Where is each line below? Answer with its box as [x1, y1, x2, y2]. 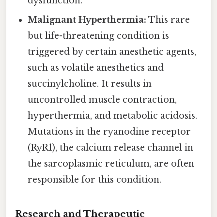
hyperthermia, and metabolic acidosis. [28, 110, 198, 122]
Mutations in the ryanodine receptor [28, 126, 191, 138]
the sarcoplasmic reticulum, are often [28, 158, 195, 170]
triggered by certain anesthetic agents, [28, 46, 197, 58]
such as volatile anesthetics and [28, 62, 164, 74]
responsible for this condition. [28, 174, 162, 186]
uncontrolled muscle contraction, [28, 94, 177, 106]
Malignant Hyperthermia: [28, 15, 147, 26]
